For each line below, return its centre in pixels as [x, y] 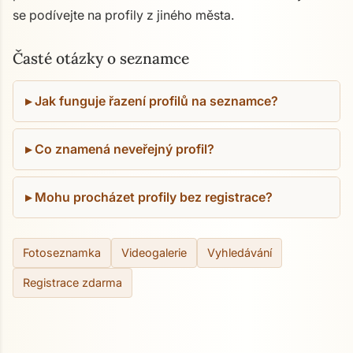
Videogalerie [154, 253]
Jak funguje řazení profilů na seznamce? [156, 101]
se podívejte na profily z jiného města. [123, 15]
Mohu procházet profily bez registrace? [154, 197]
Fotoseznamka [62, 253]
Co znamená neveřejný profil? [124, 149]
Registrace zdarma [72, 282]
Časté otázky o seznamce [101, 58]
